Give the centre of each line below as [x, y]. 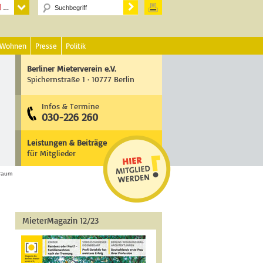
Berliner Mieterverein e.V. [72, 68]
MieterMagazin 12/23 [60, 220]
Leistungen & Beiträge [67, 142]
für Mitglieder [51, 153]
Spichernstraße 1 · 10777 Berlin [81, 79]
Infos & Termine [70, 106]
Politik [76, 46]
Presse [46, 46]
